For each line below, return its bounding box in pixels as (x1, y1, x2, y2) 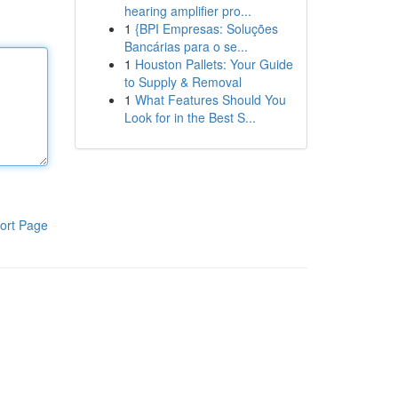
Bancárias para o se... (123, 37, 248, 55)
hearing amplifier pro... (123, 2, 251, 20)
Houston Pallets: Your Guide (134, 55, 293, 73)
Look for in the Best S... (123, 108, 256, 126)
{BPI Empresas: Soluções (134, 20, 278, 37)
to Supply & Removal (123, 73, 242, 91)
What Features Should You (134, 91, 286, 108)
